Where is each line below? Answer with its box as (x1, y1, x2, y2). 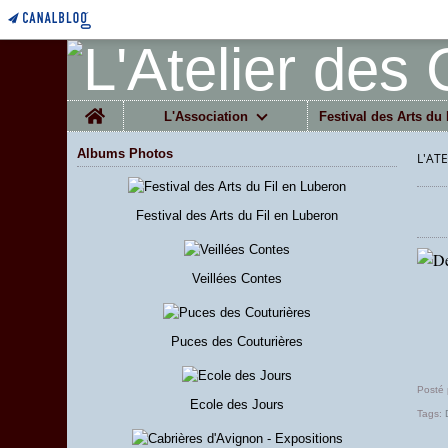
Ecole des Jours (190, 397, 284, 412)
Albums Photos (77, 146, 173, 161)
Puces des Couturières (171, 334, 303, 349)
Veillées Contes (192, 271, 282, 286)
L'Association (164, 108, 249, 124)
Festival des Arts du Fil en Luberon (136, 208, 338, 223)
